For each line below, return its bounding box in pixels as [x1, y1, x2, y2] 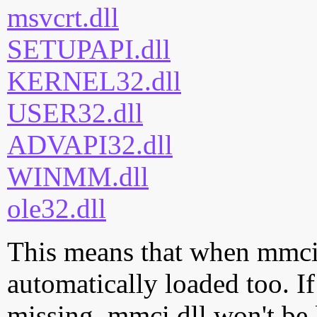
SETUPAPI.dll [7, 34, 171, 65]
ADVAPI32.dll [7, 129, 173, 161]
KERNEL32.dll [7, 66, 181, 97]
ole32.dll [7, 193, 106, 224]
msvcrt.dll [7, 2, 119, 33]
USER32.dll [7, 98, 143, 129]
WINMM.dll [7, 161, 149, 192]
